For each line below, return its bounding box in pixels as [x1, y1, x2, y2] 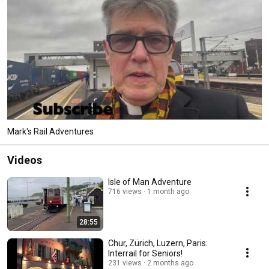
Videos [7, 153, 42, 166]
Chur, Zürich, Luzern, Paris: [108, 238, 208, 248]
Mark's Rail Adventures [7, 126, 94, 136]
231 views [108, 258, 142, 267]
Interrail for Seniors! [108, 248, 183, 258]
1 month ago [147, 187, 189, 196]
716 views [108, 187, 142, 196]
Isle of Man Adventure [108, 177, 192, 187]
